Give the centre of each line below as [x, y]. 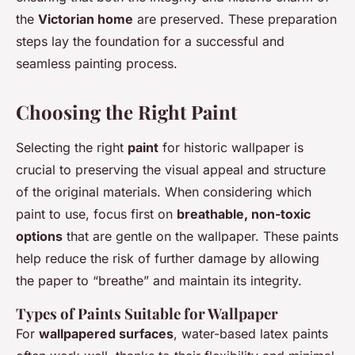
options [39, 237]
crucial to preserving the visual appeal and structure [171, 170]
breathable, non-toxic [244, 214]
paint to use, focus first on [96, 214]
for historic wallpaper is [231, 148]
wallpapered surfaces [106, 334]
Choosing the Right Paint [126, 112]
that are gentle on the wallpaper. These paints [200, 237]
